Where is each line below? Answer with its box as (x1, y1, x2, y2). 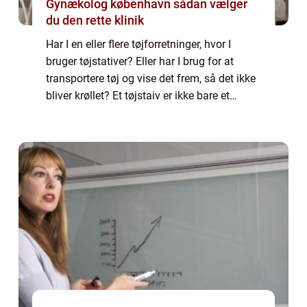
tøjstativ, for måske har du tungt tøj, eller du (46, 106, 254, 120)
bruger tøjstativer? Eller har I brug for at (46, 55, 234, 69)
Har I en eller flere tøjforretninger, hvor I (46, 38, 231, 51)
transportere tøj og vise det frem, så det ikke (46, 72, 256, 86)
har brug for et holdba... (46, 123, 159, 137)
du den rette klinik (46, 13, 144, 28)
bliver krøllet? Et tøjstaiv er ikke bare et (46, 89, 230, 103)
